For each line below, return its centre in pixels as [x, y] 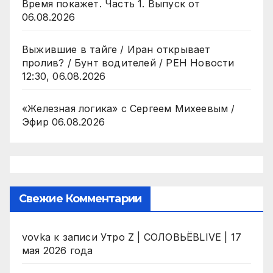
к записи [76, 237]
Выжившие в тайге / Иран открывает [116, 50]
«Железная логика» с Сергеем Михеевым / [129, 109]
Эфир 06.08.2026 [63, 122]
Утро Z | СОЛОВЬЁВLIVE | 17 [171, 237]
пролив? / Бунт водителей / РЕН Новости [128, 63]
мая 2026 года [58, 251]
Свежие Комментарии [80, 199]
